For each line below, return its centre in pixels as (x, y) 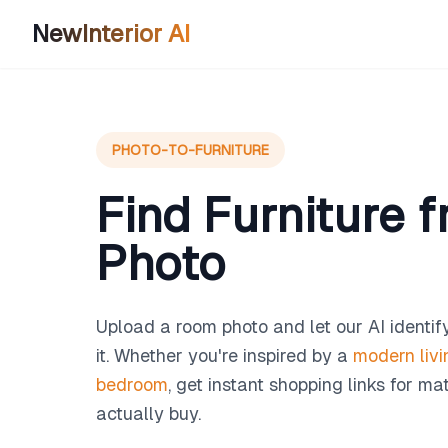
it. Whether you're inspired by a (224, 355)
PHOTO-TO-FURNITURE (190, 150)
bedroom (132, 384)
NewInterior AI (111, 33)
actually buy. (148, 413)
